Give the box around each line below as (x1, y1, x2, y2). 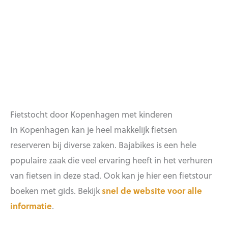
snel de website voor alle (102, 184, 202, 196)
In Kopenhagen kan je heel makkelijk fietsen (10, 123, 177, 135)
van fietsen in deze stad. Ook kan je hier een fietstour (10, 168, 212, 181)
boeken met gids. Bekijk (10, 184, 102, 196)
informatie (10, 199, 52, 212)
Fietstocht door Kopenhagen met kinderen (10, 107, 173, 120)
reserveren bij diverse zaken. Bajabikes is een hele (10, 138, 196, 151)
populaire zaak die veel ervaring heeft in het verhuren (10, 153, 213, 166)
